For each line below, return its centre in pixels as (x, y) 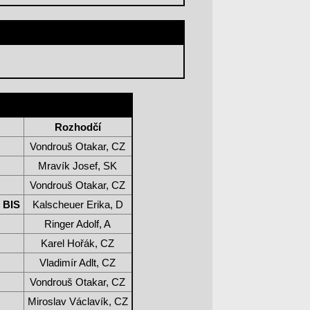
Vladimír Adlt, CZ (78, 263)
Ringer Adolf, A (78, 224)
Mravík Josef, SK (78, 166)
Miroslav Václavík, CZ (77, 302)
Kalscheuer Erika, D (77, 205)
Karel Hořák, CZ (78, 244)
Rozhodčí (77, 127)
